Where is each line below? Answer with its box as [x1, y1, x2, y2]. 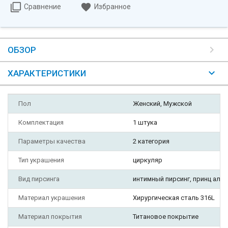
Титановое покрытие [133, 213, 198, 221]
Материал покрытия [18, 213, 82, 221]
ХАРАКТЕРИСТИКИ [8, 68, 86, 79]
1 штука [133, 119, 157, 127]
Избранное [94, 3, 131, 11]
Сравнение [24, 3, 61, 11]
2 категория [133, 137, 169, 146]
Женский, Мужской [133, 100, 192, 108]
